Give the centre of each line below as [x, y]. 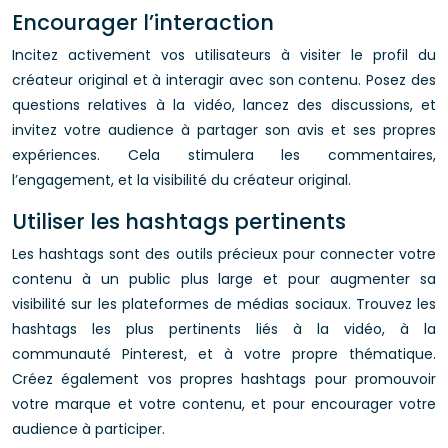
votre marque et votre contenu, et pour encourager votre [224, 404]
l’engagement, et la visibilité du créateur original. [181, 180]
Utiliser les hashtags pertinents [179, 221]
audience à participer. [88, 429]
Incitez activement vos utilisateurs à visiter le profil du [224, 55]
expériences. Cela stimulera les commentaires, [224, 155]
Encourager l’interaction [143, 22]
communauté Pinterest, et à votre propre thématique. [224, 354]
